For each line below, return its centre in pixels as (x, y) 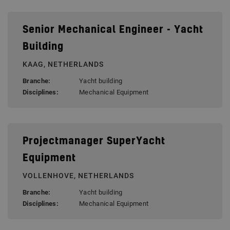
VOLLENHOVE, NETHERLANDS (78, 176)
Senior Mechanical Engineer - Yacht (113, 30)
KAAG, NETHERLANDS (63, 64)
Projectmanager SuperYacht (94, 142)
